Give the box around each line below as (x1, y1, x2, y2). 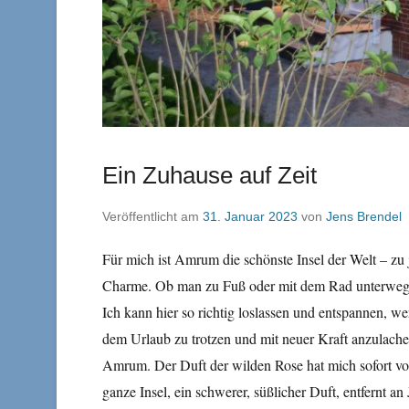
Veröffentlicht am (102, 208, 203, 224)
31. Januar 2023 (203, 208, 298, 224)
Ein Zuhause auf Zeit (102, 161, 317, 189)
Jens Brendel (326, 208, 402, 224)
